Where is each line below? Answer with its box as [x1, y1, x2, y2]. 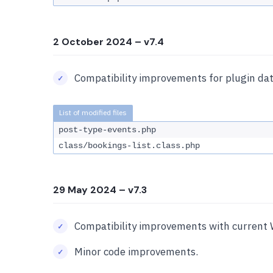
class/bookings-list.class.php [58, 141, 200, 151]
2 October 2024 [53, 35, 132, 48]
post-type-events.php [58, 125, 156, 135]
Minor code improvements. [74, 245, 198, 258]
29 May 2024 [53, 183, 116, 196]
